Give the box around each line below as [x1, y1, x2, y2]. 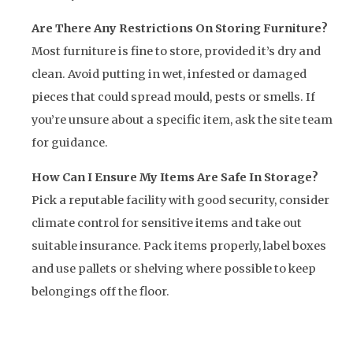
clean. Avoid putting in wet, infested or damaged [32, 67, 307, 82]
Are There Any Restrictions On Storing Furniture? [32, 21, 328, 36]
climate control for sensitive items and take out [32, 215, 302, 230]
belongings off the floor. [32, 284, 169, 299]
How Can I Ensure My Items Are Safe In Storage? [32, 169, 318, 184]
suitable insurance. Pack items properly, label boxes [32, 238, 326, 253]
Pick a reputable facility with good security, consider [32, 192, 329, 207]
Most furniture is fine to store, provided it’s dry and [32, 44, 321, 59]
